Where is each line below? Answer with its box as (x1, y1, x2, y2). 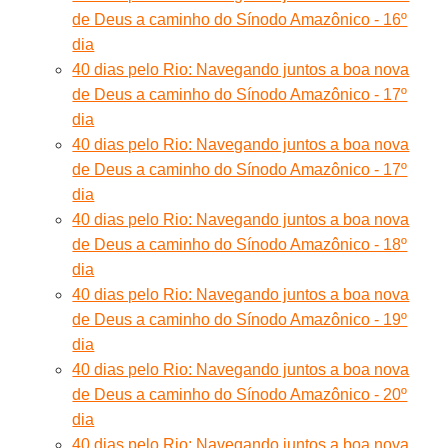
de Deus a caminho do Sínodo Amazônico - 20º (72, 385, 408, 403)
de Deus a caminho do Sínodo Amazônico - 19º (72, 310, 408, 328)
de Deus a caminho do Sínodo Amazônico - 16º (72, 10, 408, 28)
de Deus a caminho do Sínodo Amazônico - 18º (72, 235, 408, 253)
